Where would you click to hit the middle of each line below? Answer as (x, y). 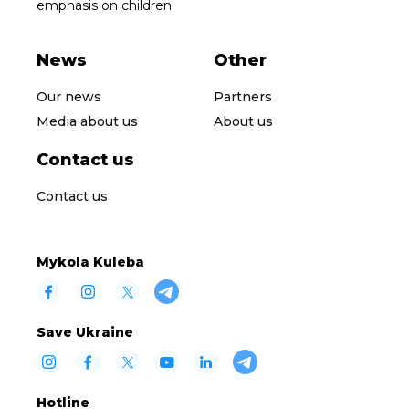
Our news (69, 97)
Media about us (87, 122)
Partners (243, 97)
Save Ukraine (85, 333)
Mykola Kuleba (90, 262)
